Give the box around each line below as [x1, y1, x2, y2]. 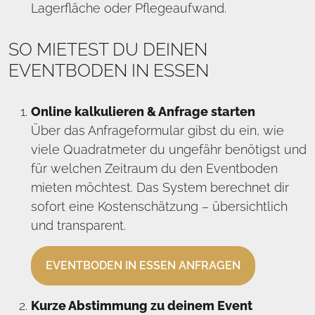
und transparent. [31, 218, 126, 233]
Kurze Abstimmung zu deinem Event [31, 298, 252, 313]
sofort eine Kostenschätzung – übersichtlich [31, 199, 288, 214]
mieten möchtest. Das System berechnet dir [31, 180, 289, 195]
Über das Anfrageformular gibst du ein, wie [31, 123, 284, 138]
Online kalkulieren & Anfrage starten [31, 104, 255, 119]
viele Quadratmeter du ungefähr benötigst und [31, 142, 307, 157]
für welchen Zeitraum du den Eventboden [31, 161, 278, 176]
